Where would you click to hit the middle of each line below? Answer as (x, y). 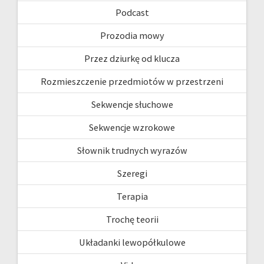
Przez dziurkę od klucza (132, 58)
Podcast (132, 12)
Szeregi (132, 173)
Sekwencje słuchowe (132, 104)
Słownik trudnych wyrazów (132, 150)
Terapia (132, 196)
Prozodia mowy (132, 35)
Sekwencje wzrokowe (132, 127)
